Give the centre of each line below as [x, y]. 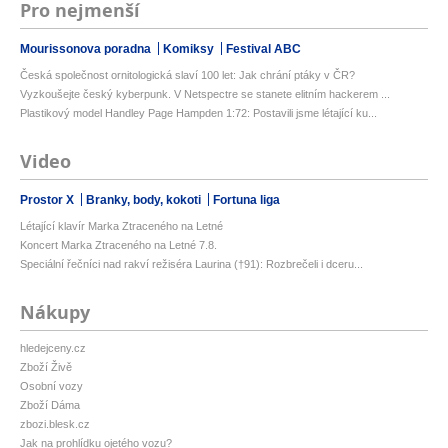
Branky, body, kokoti [145, 200]
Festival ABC [263, 49]
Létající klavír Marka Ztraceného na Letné [121, 226]
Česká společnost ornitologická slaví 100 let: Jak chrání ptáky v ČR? [187, 75]
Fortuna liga [246, 200]
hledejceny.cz [53, 348]
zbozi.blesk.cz [55, 424]
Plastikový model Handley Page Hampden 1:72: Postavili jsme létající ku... [198, 113]
